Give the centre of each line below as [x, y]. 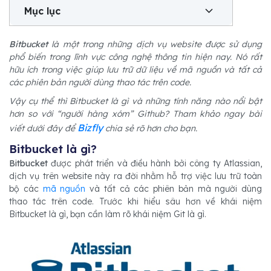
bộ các [26, 189]
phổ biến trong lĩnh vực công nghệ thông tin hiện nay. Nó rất [135, 57]
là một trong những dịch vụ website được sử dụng [155, 44]
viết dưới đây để [43, 128]
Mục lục [42, 11]
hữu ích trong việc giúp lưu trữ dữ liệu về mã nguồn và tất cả [135, 70]
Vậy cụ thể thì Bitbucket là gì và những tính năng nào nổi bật [135, 101]
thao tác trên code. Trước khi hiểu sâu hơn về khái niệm [135, 201]
